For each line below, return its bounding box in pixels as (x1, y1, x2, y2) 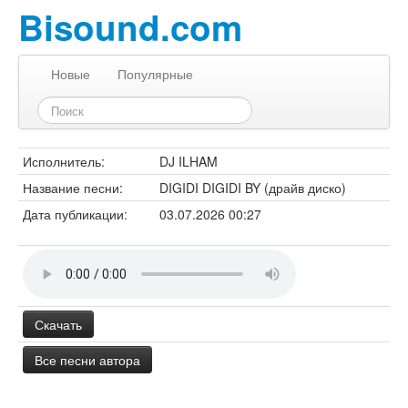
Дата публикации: (23, 205, 127, 223)
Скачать (35, 315, 82, 333)
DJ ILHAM (159, 152, 218, 170)
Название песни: (23, 178, 123, 197)
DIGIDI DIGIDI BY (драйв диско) (159, 178, 346, 197)
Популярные (117, 65, 193, 83)
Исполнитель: (23, 152, 105, 170)
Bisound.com (18, 2, 242, 52)
